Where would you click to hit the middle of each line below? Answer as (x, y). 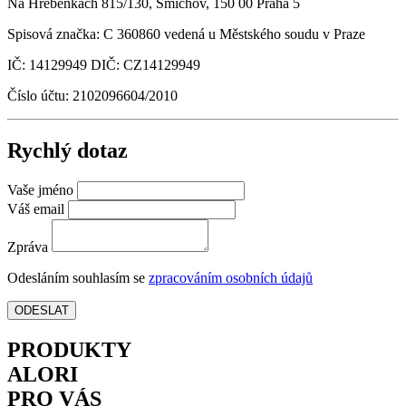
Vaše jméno (40, 190)
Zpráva (28, 247)
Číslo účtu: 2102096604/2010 (92, 96)
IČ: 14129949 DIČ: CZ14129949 (104, 65)
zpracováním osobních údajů (231, 278)
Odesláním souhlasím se (78, 278)
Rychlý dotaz (68, 151)
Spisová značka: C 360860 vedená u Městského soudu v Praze (186, 34)
